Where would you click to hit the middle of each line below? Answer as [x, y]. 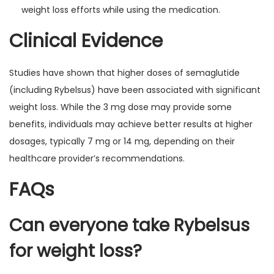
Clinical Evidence [86, 41]
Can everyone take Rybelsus [129, 225]
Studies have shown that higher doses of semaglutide [124, 73]
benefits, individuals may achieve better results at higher [131, 124]
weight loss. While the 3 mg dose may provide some [120, 107]
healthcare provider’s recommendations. [97, 158]
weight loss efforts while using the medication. [121, 10]
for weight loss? [76, 251]
